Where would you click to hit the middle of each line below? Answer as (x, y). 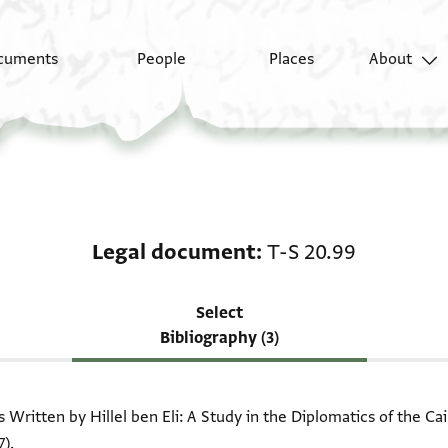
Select (219, 313)
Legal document (174, 252)
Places (291, 59)
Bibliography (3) (219, 338)
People (162, 59)
